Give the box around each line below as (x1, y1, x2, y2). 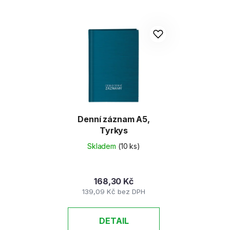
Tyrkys (99, 125, 128, 136)
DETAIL (99, 216, 129, 226)
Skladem (87, 142, 118, 151)
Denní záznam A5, (78, 114, 150, 125)
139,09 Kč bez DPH (82, 187, 145, 196)
